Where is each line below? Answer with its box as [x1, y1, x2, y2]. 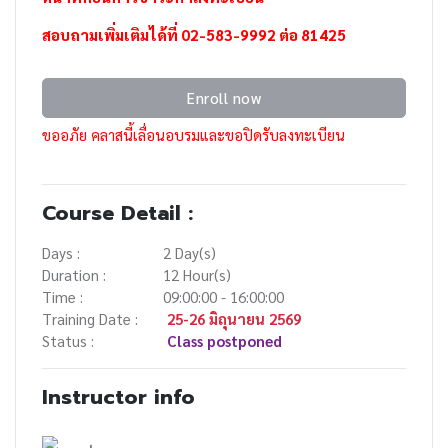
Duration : [41, 264, 106, 284]
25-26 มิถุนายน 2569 [167, 308, 302, 328]
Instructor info [41, 381, 195, 413]
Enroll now [187, 87, 261, 107]
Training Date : [41, 308, 138, 328]
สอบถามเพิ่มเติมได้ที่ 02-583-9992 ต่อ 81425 [41, 24, 346, 44]
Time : [41, 286, 83, 306]
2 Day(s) [163, 242, 217, 262]
